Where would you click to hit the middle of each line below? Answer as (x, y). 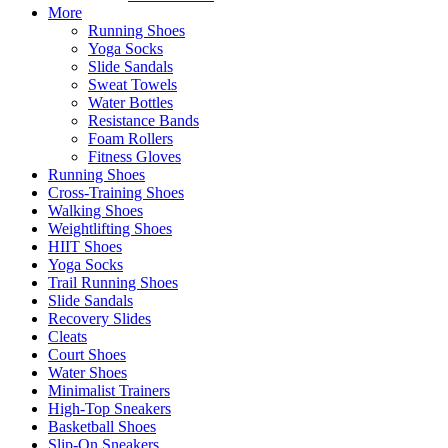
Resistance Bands (143, 120)
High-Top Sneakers (109, 408)
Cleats (67, 336)
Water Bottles (130, 102)
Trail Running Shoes (113, 282)
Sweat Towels (132, 84)
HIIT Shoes (85, 246)
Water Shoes (87, 372)
